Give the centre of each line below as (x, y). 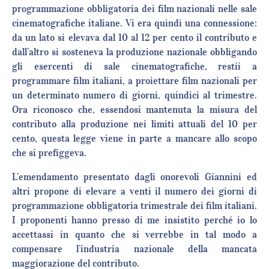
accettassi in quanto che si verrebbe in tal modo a (134, 234)
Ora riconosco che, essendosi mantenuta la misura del (134, 110)
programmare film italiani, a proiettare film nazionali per (134, 81)
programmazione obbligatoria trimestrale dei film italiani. (134, 206)
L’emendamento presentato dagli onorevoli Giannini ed (134, 177)
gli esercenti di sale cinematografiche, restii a (134, 66)
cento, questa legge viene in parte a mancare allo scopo (134, 138)
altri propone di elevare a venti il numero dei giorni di (134, 191)
